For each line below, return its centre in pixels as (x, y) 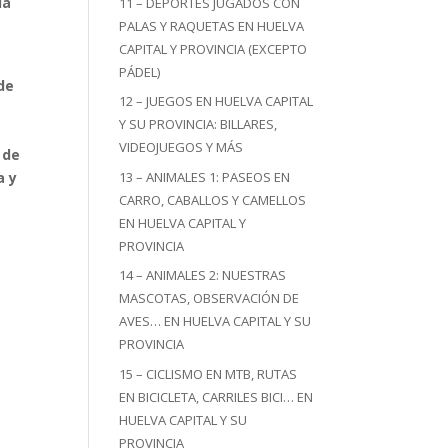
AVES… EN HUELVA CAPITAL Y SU (215, 321)
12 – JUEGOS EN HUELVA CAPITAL (216, 101)
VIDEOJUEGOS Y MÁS (181, 147)
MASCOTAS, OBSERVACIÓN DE (209, 298)
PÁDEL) (140, 71)
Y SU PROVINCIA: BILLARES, (198, 124)
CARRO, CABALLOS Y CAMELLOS (213, 199)
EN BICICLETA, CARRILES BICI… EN (216, 396)
